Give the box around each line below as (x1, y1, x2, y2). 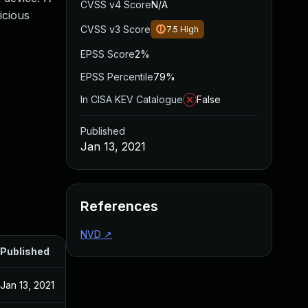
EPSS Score (80, 48, 135, 60)
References (80, 198, 158, 214)
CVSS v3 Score (80, 23, 151, 35)
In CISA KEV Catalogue (80, 93, 183, 105)
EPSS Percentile (80, 71, 153, 82)
